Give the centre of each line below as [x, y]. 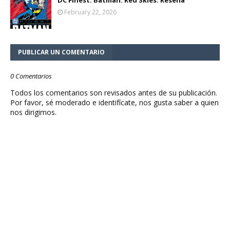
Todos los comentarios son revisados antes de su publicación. [114, 92]
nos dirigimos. [33, 112]
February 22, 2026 [90, 12]
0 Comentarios [31, 76]
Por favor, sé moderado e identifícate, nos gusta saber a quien [114, 102]
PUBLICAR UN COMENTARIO [61, 52]
